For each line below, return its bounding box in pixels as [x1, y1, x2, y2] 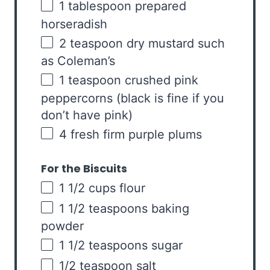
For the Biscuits [41, 161, 127, 177]
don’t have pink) [41, 107, 133, 122]
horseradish [41, 16, 107, 31]
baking [148, 201, 189, 216]
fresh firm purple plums [67, 127, 202, 142]
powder [41, 219, 84, 234]
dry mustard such [123, 36, 225, 51]
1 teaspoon [59, 73, 121, 88]
